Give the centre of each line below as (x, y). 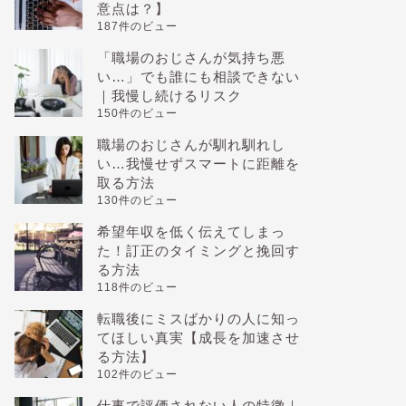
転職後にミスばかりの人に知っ (198, 319)
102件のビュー (137, 374)
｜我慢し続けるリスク (169, 96)
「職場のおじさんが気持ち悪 (191, 58)
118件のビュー (137, 287)
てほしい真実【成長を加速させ (198, 338)
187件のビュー (137, 26)
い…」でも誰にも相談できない (198, 77)
